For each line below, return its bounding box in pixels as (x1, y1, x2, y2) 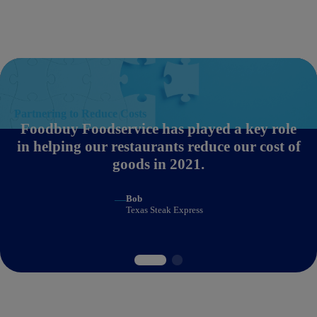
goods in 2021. (113, 156, 204, 173)
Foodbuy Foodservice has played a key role (21, 120, 296, 138)
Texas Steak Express (125, 204, 203, 216)
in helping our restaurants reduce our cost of (16, 138, 301, 156)
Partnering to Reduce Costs (14, 108, 146, 120)
